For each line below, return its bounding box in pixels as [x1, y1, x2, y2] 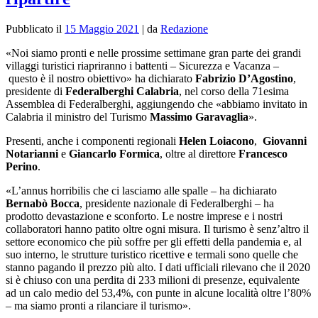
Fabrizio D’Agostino [195, 72, 293, 85]
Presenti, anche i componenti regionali [6, 135, 179, 148]
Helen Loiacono [179, 135, 254, 148]
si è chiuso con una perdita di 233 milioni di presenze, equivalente [6, 274, 300, 287]
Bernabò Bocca [6, 197, 79, 210]
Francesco [238, 148, 287, 160]
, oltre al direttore [160, 148, 238, 160]
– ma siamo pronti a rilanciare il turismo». [6, 300, 191, 312]
